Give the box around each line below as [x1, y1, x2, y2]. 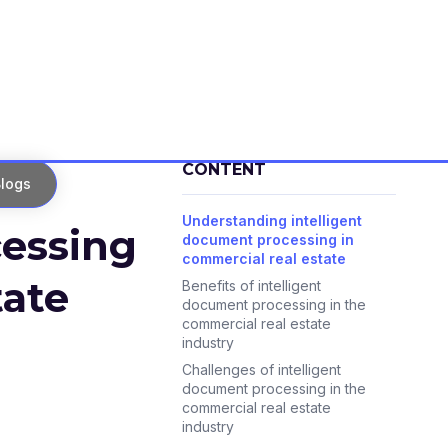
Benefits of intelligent [181, 277, 321, 294]
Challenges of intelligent [181, 361, 341, 378]
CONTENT [181, 160, 266, 179]
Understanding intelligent [181, 212, 362, 229]
